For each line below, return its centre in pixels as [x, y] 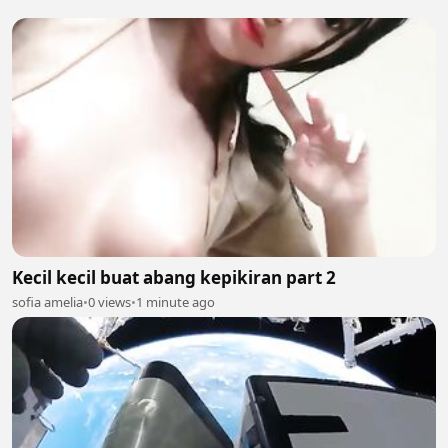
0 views [109, 301]
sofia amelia [47, 301]
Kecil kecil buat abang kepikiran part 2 [174, 277]
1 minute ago [175, 301]
